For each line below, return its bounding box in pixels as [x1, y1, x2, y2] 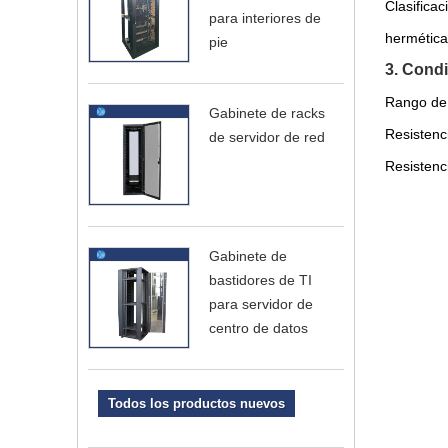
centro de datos [209, 320, 308, 336]
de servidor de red [209, 129, 325, 145]
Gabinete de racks [209, 105, 325, 121]
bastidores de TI [209, 272, 312, 288]
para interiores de [209, 10, 321, 26]
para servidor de [209, 296, 313, 312]
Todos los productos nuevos [108, 396, 285, 411]
